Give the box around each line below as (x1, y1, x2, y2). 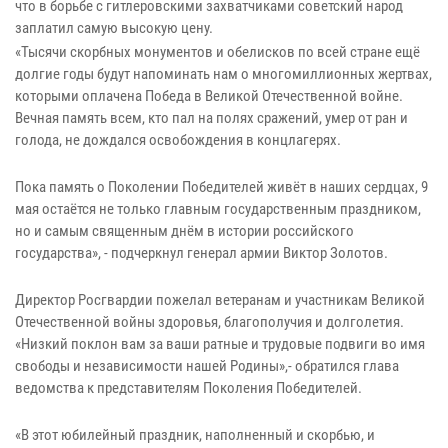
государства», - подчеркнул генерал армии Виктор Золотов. (15, 243, 388, 262)
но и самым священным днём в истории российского (15, 221, 354, 240)
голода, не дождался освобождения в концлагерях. (15, 130, 341, 149)
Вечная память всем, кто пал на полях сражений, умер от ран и (15, 108, 408, 127)
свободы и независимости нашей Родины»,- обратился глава (15, 356, 399, 375)
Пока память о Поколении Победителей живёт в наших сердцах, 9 (15, 177, 428, 196)
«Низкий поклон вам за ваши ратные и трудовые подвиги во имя (15, 334, 425, 353)
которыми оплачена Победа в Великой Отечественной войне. (15, 86, 403, 105)
